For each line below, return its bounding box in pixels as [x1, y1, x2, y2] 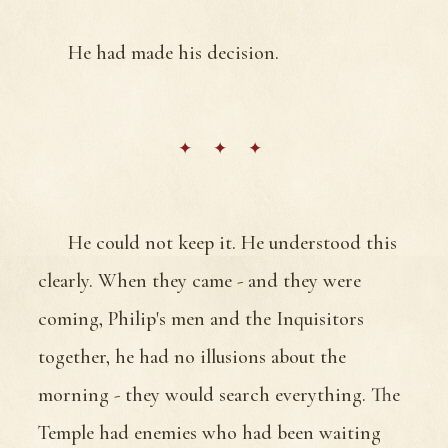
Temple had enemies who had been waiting [38, 420, 381, 445]
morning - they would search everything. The [38, 382, 400, 407]
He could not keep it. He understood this [68, 230, 397, 255]
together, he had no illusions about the [38, 344, 346, 369]
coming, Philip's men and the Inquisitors [38, 306, 364, 331]
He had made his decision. [68, 40, 279, 65]
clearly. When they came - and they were [38, 268, 361, 293]
